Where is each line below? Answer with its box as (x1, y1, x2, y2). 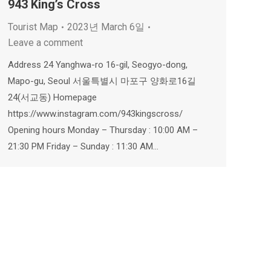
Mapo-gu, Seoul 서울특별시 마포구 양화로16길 (8, 76, 196, 87)
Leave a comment (8, 37, 83, 48)
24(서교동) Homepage (8, 92, 97, 103)
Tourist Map (8, 21, 58, 33)
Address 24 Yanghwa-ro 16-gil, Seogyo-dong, (8, 59, 188, 70)
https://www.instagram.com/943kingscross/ (8, 108, 183, 119)
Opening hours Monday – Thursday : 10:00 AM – (8, 125, 200, 135)
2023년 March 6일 (67, 21, 145, 33)
